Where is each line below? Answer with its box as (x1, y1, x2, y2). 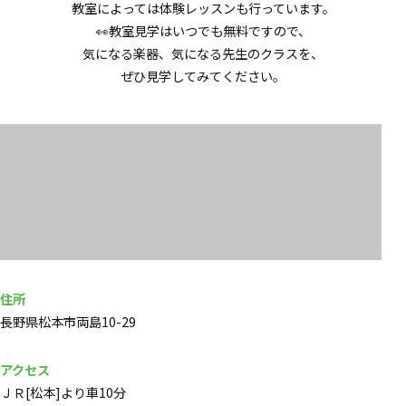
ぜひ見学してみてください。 (121, 67, 285, 86)
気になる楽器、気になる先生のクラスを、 (82, 44, 324, 63)
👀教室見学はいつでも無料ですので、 (95, 22, 311, 41)
